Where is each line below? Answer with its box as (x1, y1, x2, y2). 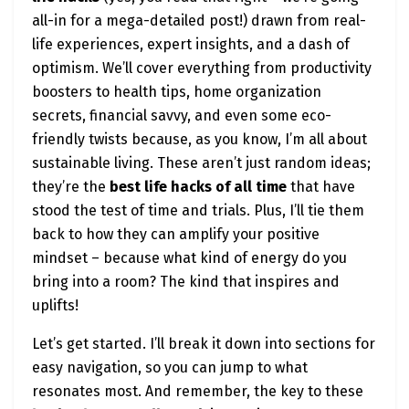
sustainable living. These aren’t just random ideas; (32, 154, 371, 173)
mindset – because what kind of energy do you (32, 249, 347, 267)
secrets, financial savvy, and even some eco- (32, 107, 331, 125)
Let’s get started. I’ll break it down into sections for (32, 335, 375, 353)
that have (287, 178, 355, 196)
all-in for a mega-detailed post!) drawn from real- (32, 12, 366, 30)
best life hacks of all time (110, 178, 287, 196)
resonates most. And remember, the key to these (32, 383, 363, 401)
